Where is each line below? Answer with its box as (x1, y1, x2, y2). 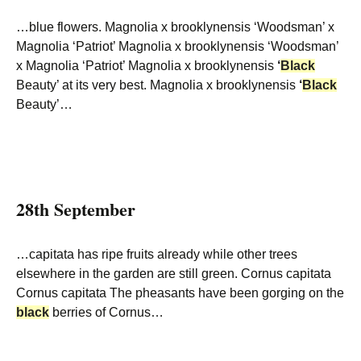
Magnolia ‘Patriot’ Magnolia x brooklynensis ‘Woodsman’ (16, 39, 338, 53)
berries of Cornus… (49, 305, 164, 319)
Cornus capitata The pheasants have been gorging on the (16, 286, 344, 300)
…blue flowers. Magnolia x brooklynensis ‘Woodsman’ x (16, 20, 334, 34)
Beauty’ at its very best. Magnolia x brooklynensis (16, 78, 299, 92)
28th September (16, 196, 135, 222)
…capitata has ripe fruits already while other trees (16, 247, 297, 261)
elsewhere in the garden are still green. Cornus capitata (16, 267, 331, 280)
